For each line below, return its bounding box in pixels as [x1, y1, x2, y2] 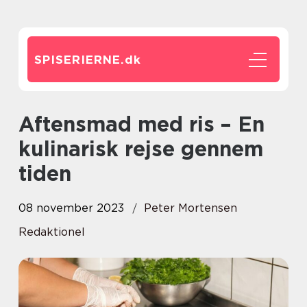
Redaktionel [19, 225, 85, 238]
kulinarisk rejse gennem [19, 136, 263, 161]
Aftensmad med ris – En [19, 112, 34, 136]
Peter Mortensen [144, 201, 237, 214]
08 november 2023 [19, 201, 124, 214]
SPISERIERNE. [34, 53, 125, 66]
